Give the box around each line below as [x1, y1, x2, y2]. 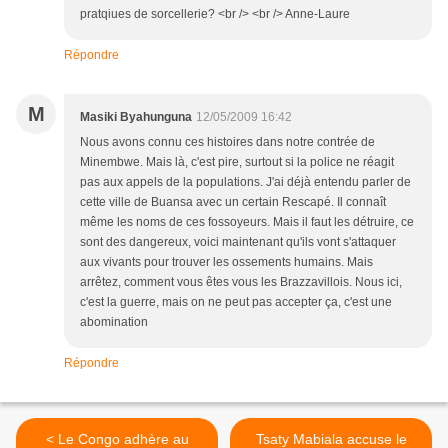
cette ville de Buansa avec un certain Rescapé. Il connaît [80, 195, 386, 210]
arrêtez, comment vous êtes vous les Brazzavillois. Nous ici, [80, 275, 402, 290]
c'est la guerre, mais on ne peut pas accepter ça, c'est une [80, 295, 392, 310]
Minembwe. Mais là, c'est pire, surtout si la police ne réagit [80, 155, 394, 170]
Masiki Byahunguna [80, 110, 192, 125]
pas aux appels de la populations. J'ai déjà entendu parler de [80, 175, 411, 190]
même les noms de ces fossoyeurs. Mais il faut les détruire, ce [80, 215, 414, 230]
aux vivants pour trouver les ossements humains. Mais [80, 255, 373, 270]
